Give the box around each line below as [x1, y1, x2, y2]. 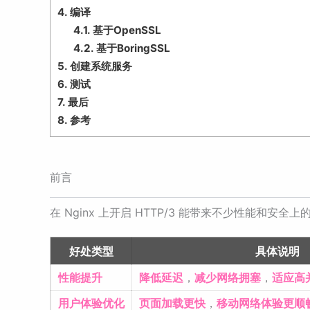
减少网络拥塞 [194, 271, 261, 285]
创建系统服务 [67, 60, 132, 73]
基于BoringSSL [93, 42, 170, 55]
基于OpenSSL [89, 24, 161, 37]
